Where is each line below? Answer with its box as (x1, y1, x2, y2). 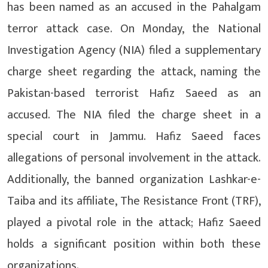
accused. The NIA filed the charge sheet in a (7, 104, 261, 125)
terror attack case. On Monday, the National (7, 18, 261, 39)
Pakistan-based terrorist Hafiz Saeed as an (7, 83, 261, 103)
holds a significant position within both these (7, 233, 261, 254)
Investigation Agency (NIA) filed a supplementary (7, 39, 261, 60)
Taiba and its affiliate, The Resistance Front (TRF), (7, 190, 261, 211)
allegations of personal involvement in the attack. (7, 147, 261, 168)
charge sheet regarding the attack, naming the (7, 61, 261, 82)
